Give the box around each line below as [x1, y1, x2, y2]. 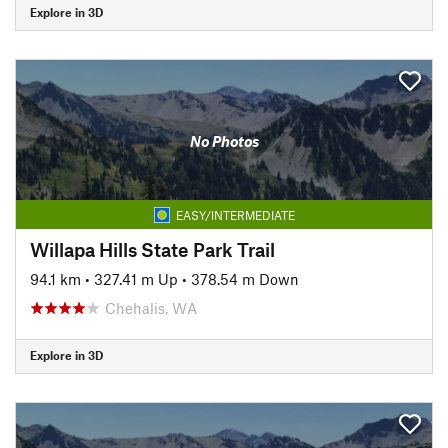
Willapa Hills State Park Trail [30, 237, 275, 261]
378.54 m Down [191, 269, 299, 288]
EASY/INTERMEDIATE [175, 207, 295, 222]
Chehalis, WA [105, 298, 197, 317]
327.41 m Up [94, 269, 178, 288]
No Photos [189, 132, 259, 150]
